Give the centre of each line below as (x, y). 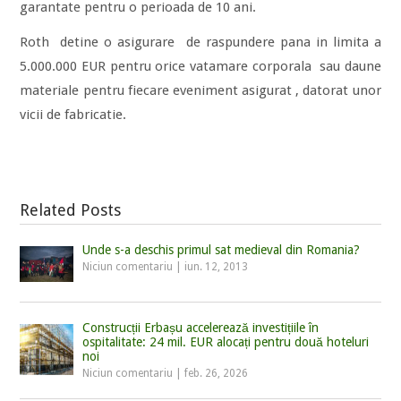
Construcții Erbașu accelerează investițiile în (201, 328)
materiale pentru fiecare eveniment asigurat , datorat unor (200, 91)
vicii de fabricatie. (73, 115)
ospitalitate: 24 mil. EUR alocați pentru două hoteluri (226, 342)
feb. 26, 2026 (217, 374)
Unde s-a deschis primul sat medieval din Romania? (222, 250)
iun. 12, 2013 (217, 267)
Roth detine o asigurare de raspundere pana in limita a (200, 43)
